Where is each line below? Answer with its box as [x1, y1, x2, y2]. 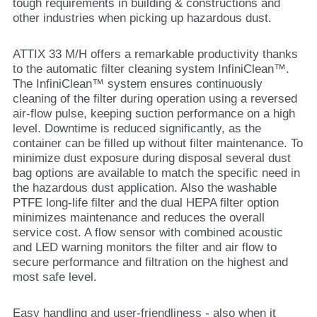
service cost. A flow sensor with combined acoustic [13, 226, 283, 239]
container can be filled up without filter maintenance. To [13, 137, 303, 150]
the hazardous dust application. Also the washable [13, 181, 277, 195]
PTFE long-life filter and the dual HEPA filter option [13, 196, 279, 209]
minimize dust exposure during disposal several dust [13, 151, 291, 165]
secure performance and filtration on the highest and [13, 255, 288, 269]
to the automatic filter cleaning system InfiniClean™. [13, 62, 289, 76]
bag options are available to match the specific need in [13, 166, 300, 180]
